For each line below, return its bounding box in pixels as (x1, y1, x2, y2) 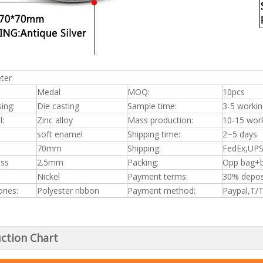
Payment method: (127, 185, 195, 196)
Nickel (37, 171, 60, 182)
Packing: (127, 157, 159, 168)
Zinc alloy (37, 114, 73, 126)
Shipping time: (127, 129, 180, 140)
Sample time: (127, 100, 177, 112)
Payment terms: (127, 171, 188, 182)
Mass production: (127, 114, 193, 126)
